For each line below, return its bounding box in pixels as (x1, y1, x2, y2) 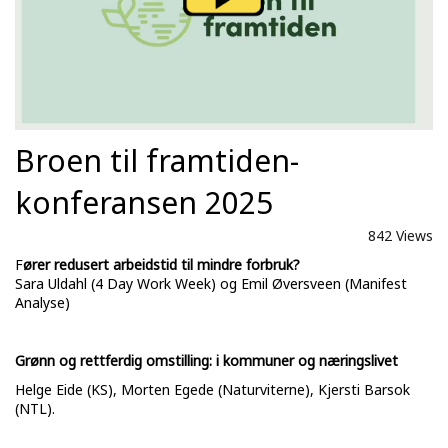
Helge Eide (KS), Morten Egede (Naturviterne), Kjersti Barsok (15, 380, 410, 400)
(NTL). (15, 399, 55, 419)
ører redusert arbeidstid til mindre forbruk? (23, 255, 300, 275)
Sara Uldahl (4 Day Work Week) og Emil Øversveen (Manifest (15, 274, 407, 294)
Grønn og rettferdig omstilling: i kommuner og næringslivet (15, 351, 398, 371)
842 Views (368, 226, 433, 246)
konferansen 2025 (15, 182, 273, 224)
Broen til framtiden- (15, 140, 299, 182)
